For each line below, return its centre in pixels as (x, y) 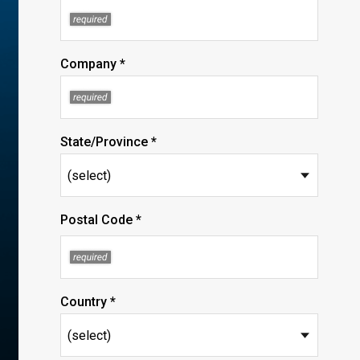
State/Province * (108, 142)
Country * (88, 302)
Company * (93, 64)
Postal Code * (101, 220)
